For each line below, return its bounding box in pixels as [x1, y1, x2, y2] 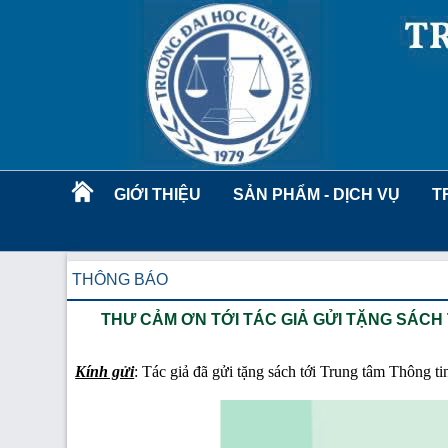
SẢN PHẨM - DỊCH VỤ [233, 186, 401, 203]
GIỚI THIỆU [114, 186, 202, 203]
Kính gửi [75, 363, 135, 380]
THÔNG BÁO [72, 271, 169, 288]
